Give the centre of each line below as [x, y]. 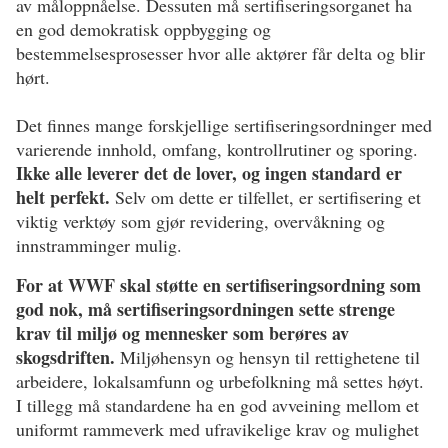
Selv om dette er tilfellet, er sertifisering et [265, 197]
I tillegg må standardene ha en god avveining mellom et [217, 405]
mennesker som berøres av [247, 333]
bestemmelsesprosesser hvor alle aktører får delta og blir [220, 53]
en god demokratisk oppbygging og [143, 29]
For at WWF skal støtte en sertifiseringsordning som [218, 285]
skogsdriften [63, 357]
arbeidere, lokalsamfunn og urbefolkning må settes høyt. [220, 381]
